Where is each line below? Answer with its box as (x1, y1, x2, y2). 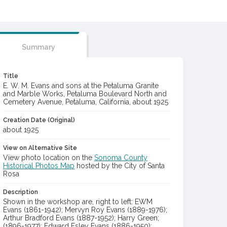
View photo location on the (3, 154, 94, 162)
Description (3, 188, 38, 196)
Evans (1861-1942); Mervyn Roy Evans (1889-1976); (3, 206, 167, 214)
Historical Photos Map (3, 162, 74, 170)
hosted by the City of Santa (74, 162, 165, 170)
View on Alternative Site (3, 144, 77, 152)
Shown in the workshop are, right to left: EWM (3, 198, 153, 206)
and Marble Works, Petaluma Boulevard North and (3, 90, 167, 98)
